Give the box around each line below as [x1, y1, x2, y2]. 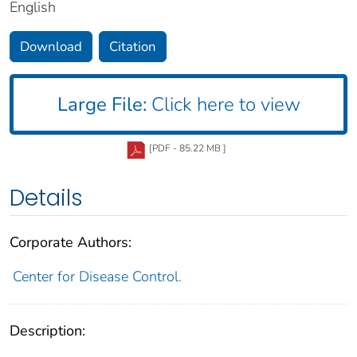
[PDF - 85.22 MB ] [149, 141, 226, 155]
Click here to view [146, 91, 300, 117]
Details [10, 182, 83, 214]
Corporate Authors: [10, 232, 131, 252]
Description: [10, 320, 85, 340]
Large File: [57, 91, 147, 117]
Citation [109, 37, 156, 56]
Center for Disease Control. [12, 266, 182, 286]
